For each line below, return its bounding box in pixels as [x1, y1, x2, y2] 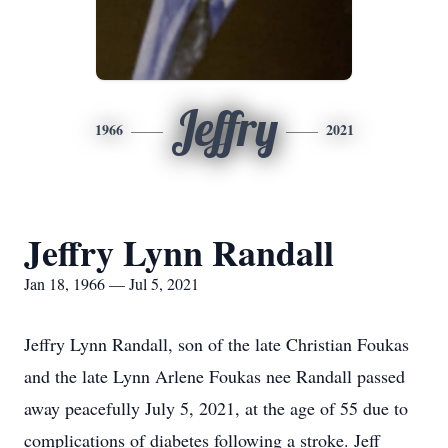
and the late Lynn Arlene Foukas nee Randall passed [24, 364, 405, 388]
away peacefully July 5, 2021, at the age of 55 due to [24, 396, 408, 420]
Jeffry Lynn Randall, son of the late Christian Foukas [24, 332, 409, 356]
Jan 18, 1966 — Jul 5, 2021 [24, 273, 199, 294]
